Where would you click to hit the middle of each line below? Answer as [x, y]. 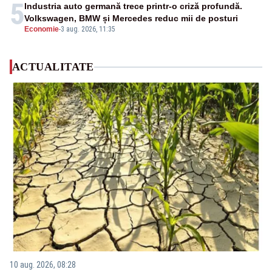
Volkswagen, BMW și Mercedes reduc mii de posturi [131, 19]
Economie [42, 29]
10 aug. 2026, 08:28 [43, 264]
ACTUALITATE [53, 67]
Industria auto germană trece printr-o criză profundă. [133, 6]
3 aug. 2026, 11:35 [88, 29]
